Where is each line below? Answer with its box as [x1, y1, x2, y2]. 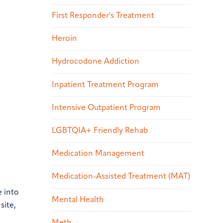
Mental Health [52, 196, 104, 204]
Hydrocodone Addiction [52, 58, 139, 66]
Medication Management [52, 150, 144, 158]
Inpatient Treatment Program [52, 81, 159, 89]
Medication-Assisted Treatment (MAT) [52, 173, 190, 181]
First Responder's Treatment [52, 12, 154, 20]
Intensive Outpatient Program [52, 104, 161, 112]
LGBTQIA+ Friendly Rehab [52, 126, 148, 135]
